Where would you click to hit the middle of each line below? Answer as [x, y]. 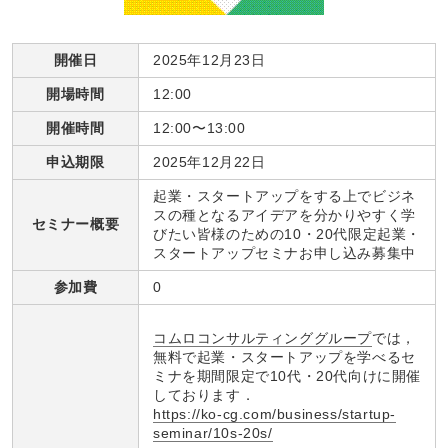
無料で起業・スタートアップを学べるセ [284, 356]
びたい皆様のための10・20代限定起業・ [287, 234]
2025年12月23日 [209, 60]
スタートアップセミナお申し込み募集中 [284, 253]
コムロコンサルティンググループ [263, 337]
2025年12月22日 [209, 162]
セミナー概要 [75, 224]
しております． [204, 394]
